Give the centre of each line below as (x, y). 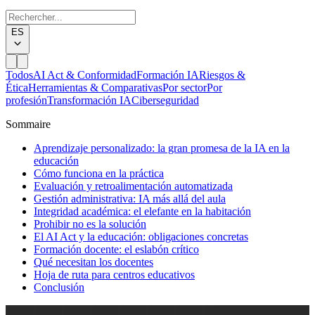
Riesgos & (222, 75)
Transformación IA (89, 100)
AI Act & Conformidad (85, 75)
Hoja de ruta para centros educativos (114, 275)
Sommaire (28, 124)
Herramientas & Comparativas (95, 88)
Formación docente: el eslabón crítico (116, 249)
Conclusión (59, 287)
